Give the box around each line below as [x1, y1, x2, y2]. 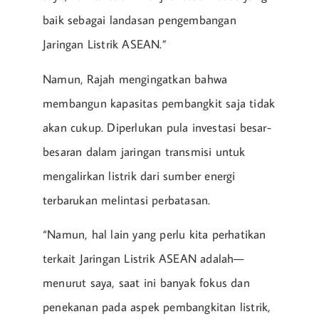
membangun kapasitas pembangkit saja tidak [43, 95, 276, 111]
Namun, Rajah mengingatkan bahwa [43, 70, 228, 87]
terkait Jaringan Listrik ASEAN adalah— [43, 251, 244, 267]
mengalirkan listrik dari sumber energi [43, 167, 236, 184]
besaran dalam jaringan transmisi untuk [43, 143, 246, 159]
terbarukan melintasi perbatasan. [43, 192, 211, 208]
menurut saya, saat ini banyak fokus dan [43, 275, 250, 291]
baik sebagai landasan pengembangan [43, 12, 236, 28]
